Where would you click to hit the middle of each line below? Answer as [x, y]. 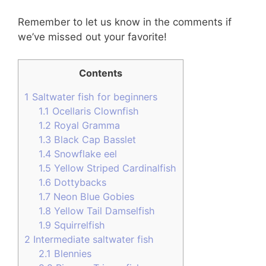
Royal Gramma [86, 126]
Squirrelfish [78, 225]
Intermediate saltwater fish [92, 240]
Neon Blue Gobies [93, 197]
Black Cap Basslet [94, 140]
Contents [101, 73]
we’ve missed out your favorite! [92, 37]
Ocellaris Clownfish [94, 111]
